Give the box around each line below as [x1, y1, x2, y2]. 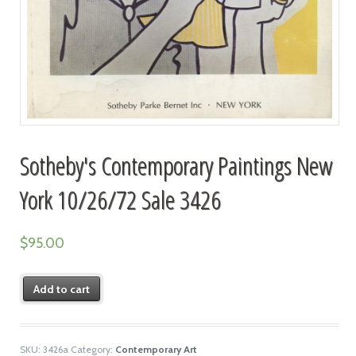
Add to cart [33, 281, 91, 296]
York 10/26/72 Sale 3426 [19, 182, 221, 217]
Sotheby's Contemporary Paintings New [19, 148, 332, 183]
